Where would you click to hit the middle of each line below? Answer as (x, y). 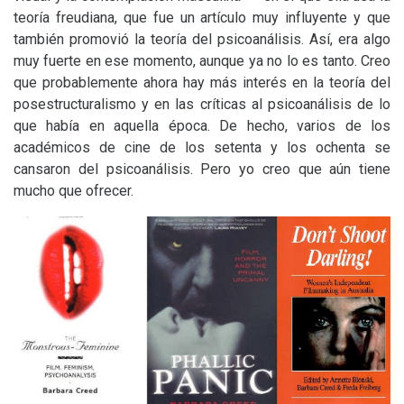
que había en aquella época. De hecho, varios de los (202, 126)
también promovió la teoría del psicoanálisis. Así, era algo (202, 39)
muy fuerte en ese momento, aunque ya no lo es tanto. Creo (202, 61)
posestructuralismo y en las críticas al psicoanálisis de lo (202, 104)
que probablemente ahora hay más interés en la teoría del (202, 83)
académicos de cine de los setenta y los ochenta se (202, 147)
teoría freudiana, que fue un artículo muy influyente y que (202, 18)
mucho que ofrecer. (73, 191)
